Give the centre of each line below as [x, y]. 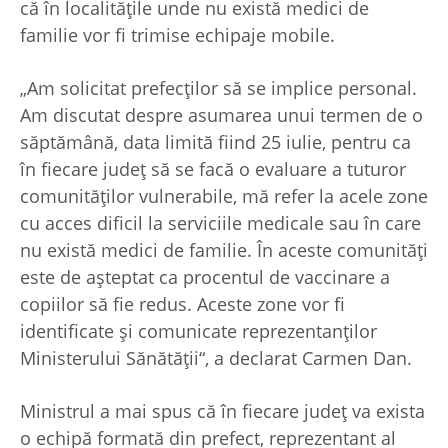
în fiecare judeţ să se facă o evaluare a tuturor [213, 169]
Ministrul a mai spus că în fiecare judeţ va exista [222, 411]
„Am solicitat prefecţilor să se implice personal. [218, 88]
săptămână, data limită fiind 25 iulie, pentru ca [215, 142]
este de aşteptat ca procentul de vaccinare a [205, 277]
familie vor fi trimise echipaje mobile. [177, 35]
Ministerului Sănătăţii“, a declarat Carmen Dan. [216, 358]
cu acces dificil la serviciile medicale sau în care [220, 223]
